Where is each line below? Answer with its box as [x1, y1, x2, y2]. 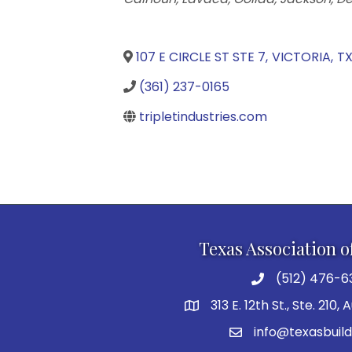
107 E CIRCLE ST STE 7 [136, 47, 266, 66]
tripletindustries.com [139, 107, 267, 126]
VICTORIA [272, 47, 331, 66]
